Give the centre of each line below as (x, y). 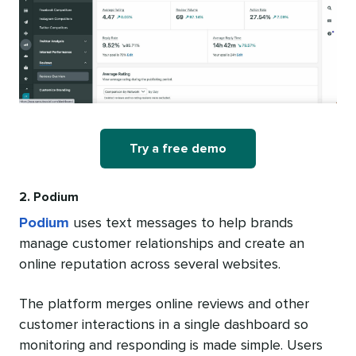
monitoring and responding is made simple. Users (171, 345)
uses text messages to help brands (181, 223)
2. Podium (49, 197)
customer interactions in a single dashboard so (164, 325)
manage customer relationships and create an (162, 244)
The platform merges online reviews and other (164, 304)
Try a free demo (178, 148)
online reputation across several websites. (150, 264)
